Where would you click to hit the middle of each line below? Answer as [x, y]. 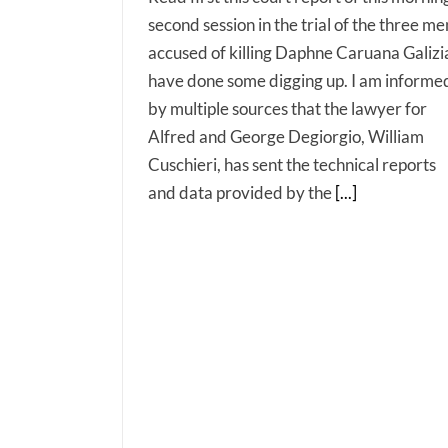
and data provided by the [241, 192]
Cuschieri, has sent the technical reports [292, 164]
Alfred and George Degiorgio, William [286, 136]
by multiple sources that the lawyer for [287, 108]
